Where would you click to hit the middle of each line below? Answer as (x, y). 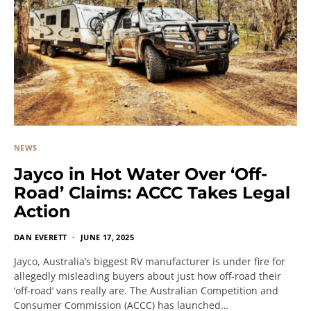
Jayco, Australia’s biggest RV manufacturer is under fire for (150, 262)
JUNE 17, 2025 (107, 237)
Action (42, 212)
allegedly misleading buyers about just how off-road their (148, 276)
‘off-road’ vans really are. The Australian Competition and (146, 291)
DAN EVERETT (41, 237)
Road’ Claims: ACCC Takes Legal (152, 193)
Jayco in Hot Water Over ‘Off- (141, 174)
